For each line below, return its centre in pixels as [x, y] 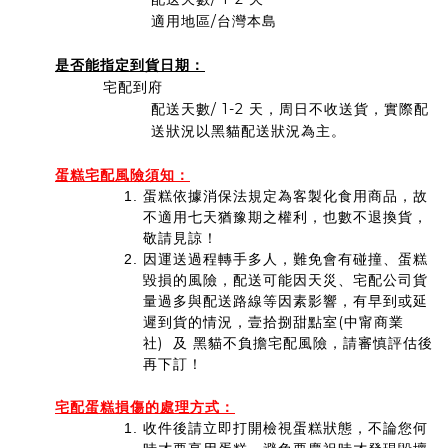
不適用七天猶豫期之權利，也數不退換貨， [285, 217]
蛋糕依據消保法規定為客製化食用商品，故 [285, 196]
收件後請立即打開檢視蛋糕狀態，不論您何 [285, 428]
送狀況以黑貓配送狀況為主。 [248, 131]
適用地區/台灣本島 [214, 21]
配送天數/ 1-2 [197, 109]
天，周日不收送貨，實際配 [336, 109]
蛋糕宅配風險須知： [122, 175]
